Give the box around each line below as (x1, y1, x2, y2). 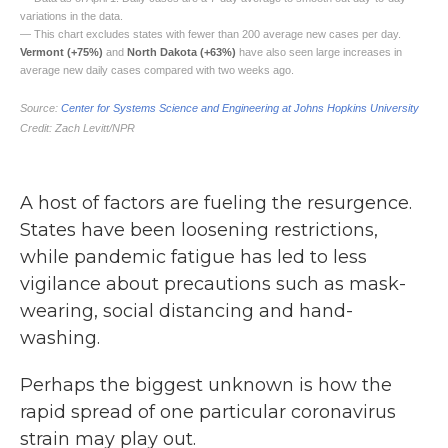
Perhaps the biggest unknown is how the (20, 374, 392, 396)
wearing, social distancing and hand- (20, 300, 353, 322)
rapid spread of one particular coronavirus (20, 401, 396, 423)
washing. (20, 327, 100, 349)
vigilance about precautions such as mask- (20, 273, 406, 295)
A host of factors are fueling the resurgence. (20, 192, 412, 214)
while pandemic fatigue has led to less (20, 246, 367, 268)
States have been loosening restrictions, (20, 219, 378, 241)
